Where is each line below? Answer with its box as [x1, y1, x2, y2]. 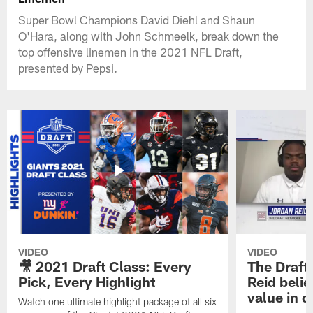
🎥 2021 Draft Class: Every [18, 258, 192, 275]
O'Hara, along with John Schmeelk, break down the [18, 28, 279, 43]
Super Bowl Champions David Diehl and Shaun [18, 12, 256, 27]
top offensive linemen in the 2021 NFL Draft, [18, 44, 243, 59]
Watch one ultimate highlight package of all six [18, 296, 217, 308]
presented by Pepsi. [18, 60, 118, 75]
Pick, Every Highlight [18, 273, 156, 291]
